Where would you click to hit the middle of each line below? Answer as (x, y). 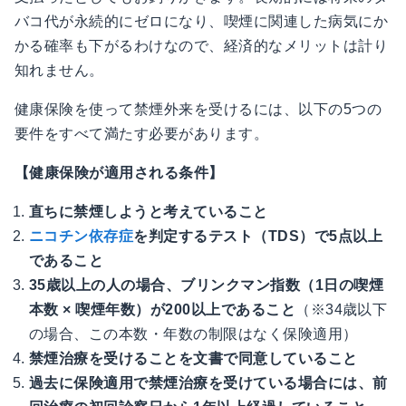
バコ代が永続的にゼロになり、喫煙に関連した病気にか (201, 22)
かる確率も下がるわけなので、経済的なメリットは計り (201, 46)
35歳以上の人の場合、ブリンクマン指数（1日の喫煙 (206, 285)
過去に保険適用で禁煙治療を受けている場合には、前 (208, 383)
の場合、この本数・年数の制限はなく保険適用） (193, 334)
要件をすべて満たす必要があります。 (142, 134)
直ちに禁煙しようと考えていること (149, 212)
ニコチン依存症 (82, 237)
